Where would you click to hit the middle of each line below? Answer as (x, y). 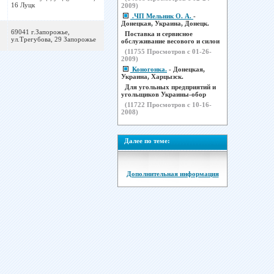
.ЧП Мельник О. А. (163, 16)
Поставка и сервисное (159, 34)
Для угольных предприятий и (170, 87)
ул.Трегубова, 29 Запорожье (53, 39)
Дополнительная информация (172, 174)
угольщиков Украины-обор (164, 94)
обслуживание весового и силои (170, 41)
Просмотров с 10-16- (178, 105)
